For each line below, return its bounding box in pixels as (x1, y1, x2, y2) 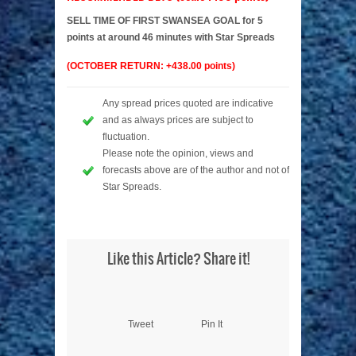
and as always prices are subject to (103, 114, 253, 126)
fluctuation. (103, 131, 149, 143)
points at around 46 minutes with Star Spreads (67, 32, 275, 44)
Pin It (201, 319, 222, 331)
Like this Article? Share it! (106, 251, 250, 269)
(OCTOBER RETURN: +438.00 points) (67, 60, 235, 72)
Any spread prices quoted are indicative (103, 98, 273, 110)
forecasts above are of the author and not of (103, 164, 289, 176)
